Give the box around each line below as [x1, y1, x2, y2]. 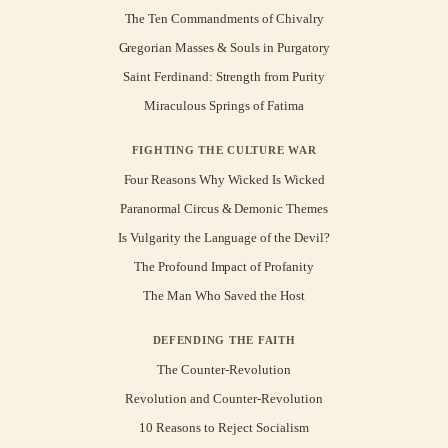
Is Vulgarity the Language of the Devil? [118, 230, 330, 246]
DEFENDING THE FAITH [152, 334, 296, 347]
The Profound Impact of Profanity [133, 259, 315, 275]
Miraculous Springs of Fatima [144, 98, 304, 113]
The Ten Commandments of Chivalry [124, 11, 324, 27]
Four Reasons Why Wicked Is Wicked [123, 172, 325, 188]
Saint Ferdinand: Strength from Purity [123, 69, 325, 85]
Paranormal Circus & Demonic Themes [120, 201, 328, 217]
